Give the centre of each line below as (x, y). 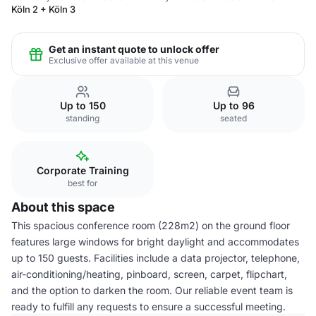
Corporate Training (83, 170)
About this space (63, 207)
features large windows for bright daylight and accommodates (155, 242)
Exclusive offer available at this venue (124, 60)
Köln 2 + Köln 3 (43, 9)
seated (233, 118)
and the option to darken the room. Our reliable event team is (152, 290)
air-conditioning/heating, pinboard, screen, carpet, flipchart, (149, 274)
